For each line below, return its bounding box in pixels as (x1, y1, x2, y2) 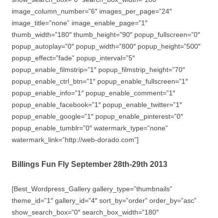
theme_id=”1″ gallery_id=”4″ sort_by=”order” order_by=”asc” (12, 197, 197, 204)
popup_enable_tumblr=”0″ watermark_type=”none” (12, 124, 168, 132)
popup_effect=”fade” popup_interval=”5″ (12, 54, 135, 62)
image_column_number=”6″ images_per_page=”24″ (12, 7, 172, 15)
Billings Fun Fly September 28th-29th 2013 (12, 160, 167, 168)
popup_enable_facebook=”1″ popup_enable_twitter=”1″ (12, 101, 182, 109)
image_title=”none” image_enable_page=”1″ (12, 19, 147, 27)
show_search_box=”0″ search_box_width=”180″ (12, 208, 159, 216)
